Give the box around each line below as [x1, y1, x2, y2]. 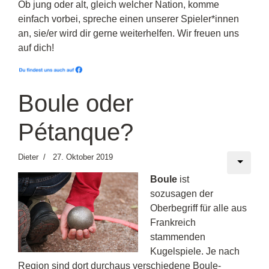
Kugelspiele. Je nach [150, 246, 240, 256]
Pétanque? [18, 118, 133, 145]
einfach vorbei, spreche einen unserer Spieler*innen [18, 13, 239, 24]
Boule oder [18, 89, 133, 116]
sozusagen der [150, 188, 213, 199]
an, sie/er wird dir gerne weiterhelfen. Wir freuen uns [18, 28, 239, 38]
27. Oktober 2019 [53, 152, 113, 162]
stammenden [150, 231, 205, 242]
